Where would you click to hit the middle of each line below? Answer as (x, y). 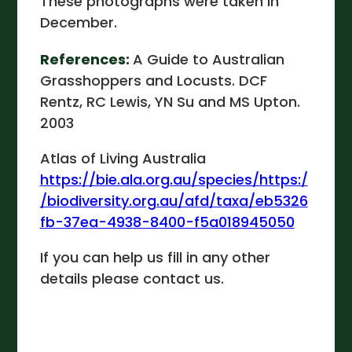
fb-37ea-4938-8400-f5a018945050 (167, 222)
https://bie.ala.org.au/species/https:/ (174, 180)
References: (86, 60)
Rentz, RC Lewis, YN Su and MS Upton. (170, 102)
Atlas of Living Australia (123, 159)
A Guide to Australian (208, 60)
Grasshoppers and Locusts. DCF (153, 81)
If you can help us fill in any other (155, 258)
